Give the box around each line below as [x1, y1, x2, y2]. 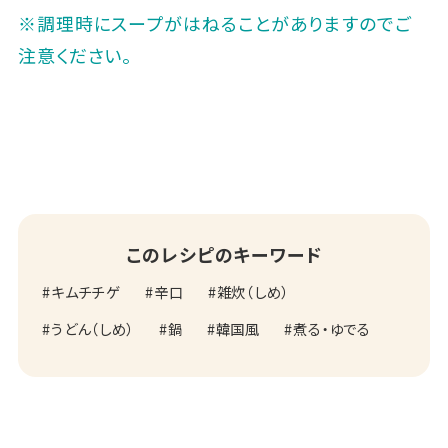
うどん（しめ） [50, 317, 135, 339]
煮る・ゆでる [293, 317, 372, 339]
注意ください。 [17, 41, 133, 68]
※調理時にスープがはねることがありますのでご [17, 9, 412, 36]
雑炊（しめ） [216, 280, 290, 302]
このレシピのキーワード [126, 240, 322, 267]
